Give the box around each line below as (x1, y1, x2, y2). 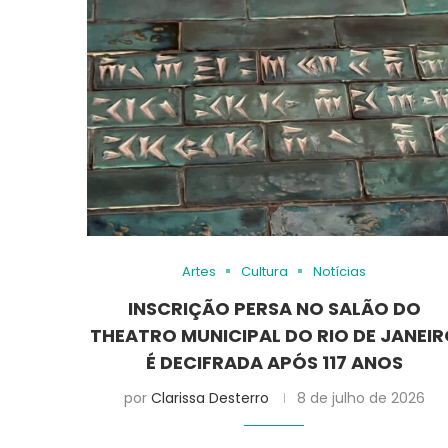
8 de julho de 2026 (296, 387, 425, 408)
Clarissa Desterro (150, 387, 269, 408)
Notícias (313, 261, 367, 281)
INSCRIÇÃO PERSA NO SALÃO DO (127, 295, 421, 321)
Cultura (241, 261, 289, 281)
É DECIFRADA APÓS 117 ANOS (145, 349, 403, 375)
